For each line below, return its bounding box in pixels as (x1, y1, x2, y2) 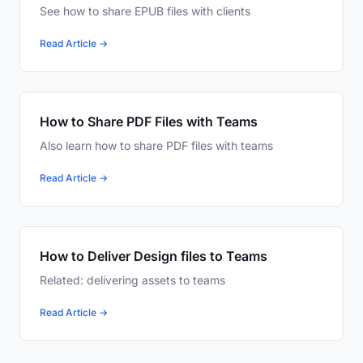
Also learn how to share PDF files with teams (40, 139, 273, 153)
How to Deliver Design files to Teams (40, 248, 267, 265)
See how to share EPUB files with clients (40, 4, 250, 19)
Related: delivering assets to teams (40, 273, 225, 288)
